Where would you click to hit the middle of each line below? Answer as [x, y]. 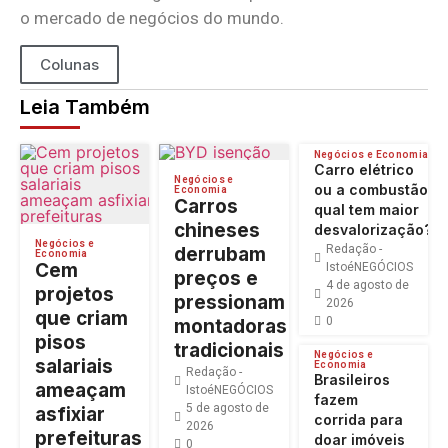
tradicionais [229, 351]
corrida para [358, 420]
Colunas [69, 65]
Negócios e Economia [371, 155]
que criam [81, 319]
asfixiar [70, 415]
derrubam [220, 255]
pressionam [230, 303]
